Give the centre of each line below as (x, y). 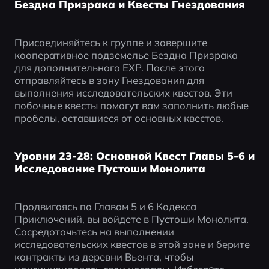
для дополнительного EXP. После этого (109, 68)
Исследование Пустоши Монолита (110, 168)
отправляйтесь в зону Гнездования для (109, 80)
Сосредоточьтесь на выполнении (94, 231)
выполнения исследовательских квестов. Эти (123, 93)
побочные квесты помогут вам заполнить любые (131, 106)
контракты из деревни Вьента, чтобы (104, 256)
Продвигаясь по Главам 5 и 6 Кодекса (105, 206)
